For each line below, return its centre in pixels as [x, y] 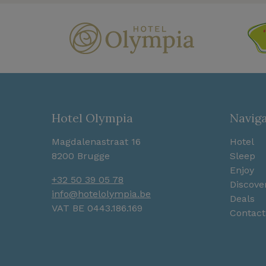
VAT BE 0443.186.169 [97, 208]
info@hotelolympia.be [101, 194]
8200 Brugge [81, 156]
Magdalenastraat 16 [96, 142]
